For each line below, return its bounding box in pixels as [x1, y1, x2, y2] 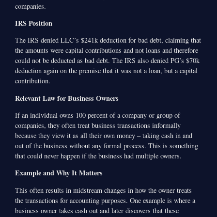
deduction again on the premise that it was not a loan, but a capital [15, 66, 198, 76]
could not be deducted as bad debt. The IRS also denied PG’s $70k [15, 56, 200, 65]
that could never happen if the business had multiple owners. [15, 151, 182, 161]
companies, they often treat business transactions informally [15, 121, 181, 130]
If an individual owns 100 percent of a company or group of [15, 110, 181, 120]
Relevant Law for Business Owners [15, 93, 119, 103]
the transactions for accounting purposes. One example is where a [15, 195, 196, 205]
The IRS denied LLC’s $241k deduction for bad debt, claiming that [15, 35, 201, 45]
